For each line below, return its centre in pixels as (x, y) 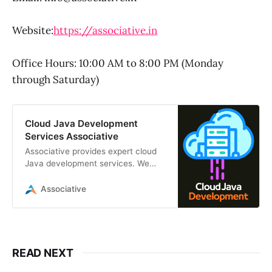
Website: (33, 30)
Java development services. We (87, 163)
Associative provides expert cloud (90, 151)
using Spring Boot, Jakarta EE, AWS (93, 188)
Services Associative (71, 136)
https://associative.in (105, 30)
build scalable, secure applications (91, 175)
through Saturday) (56, 80)
